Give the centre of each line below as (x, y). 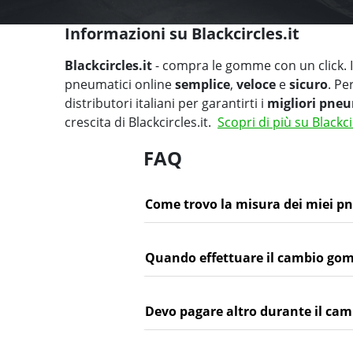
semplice (203, 84)
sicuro (308, 84)
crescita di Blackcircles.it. (141, 122)
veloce (256, 84)
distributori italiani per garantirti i (166, 103)
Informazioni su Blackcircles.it (182, 33)
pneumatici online (120, 84)
